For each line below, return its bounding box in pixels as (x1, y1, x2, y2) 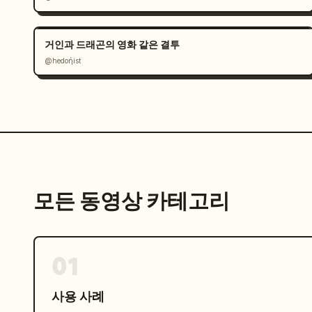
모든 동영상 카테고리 (33, 187, 230, 215)
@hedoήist (45, 56, 81, 65)
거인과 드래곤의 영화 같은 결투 (45, 38, 180, 51)
